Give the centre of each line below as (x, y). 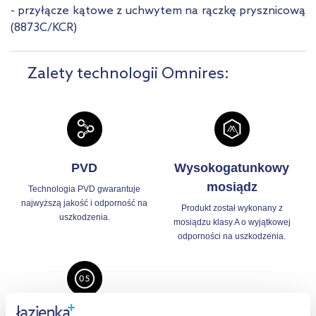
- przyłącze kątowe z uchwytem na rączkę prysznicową (158, 11)
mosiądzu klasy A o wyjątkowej (232, 223)
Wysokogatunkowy (232, 168)
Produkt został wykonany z (232, 208)
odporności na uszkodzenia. (232, 237)
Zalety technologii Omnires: (128, 74)
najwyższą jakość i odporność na (84, 203)
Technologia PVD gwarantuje (84, 189)
